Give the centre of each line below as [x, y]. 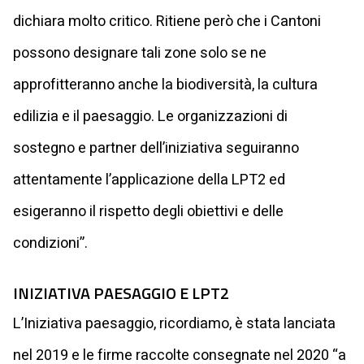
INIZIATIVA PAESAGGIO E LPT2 [121, 292]
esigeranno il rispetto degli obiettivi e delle [148, 211]
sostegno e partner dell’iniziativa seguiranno [156, 148]
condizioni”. [50, 243]
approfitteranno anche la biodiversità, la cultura [165, 84]
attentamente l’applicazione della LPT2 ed [149, 180]
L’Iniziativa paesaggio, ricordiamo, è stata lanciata [174, 323]
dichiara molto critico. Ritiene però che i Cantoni [167, 21]
